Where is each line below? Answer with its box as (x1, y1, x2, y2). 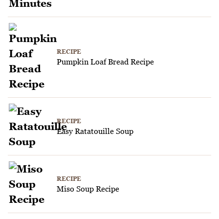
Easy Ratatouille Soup (57, 126, 133, 135)
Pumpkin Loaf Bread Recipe (57, 57, 154, 66)
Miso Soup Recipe (57, 184, 119, 193)
